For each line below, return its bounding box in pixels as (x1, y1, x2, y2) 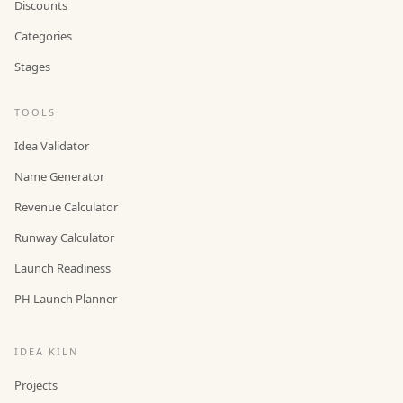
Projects (14, 376, 58, 393)
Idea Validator (14, 137, 89, 154)
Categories (14, 27, 72, 44)
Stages (14, 58, 50, 75)
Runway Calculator (14, 228, 114, 246)
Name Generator (14, 167, 104, 184)
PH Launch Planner (14, 290, 117, 307)
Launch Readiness (14, 259, 111, 276)
